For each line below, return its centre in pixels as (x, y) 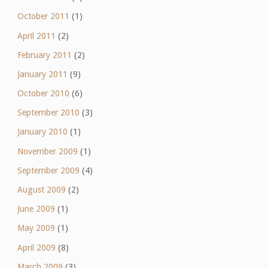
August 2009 (41, 190)
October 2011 (43, 16)
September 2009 (48, 170)
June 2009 (36, 209)
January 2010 (42, 132)
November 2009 (47, 151)
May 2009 (36, 228)
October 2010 (43, 94)
